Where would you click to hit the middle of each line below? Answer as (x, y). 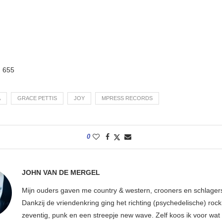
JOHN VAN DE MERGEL (61, 172)
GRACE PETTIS (37, 98)
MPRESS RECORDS (127, 98)
